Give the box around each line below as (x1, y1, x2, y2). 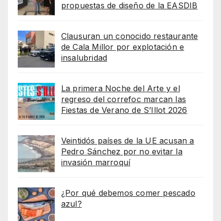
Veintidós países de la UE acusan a (61, 136, 194, 146)
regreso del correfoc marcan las (61, 94, 186, 105)
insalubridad (61, 53, 108, 63)
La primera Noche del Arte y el (61, 83, 180, 94)
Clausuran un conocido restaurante (61, 31, 198, 41)
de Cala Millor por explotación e (61, 42, 184, 52)
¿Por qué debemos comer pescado (61, 188, 195, 198)
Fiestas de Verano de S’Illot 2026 (61, 105, 187, 115)
